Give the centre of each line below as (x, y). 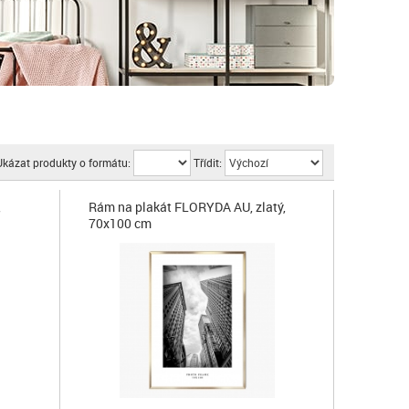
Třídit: (208, 163)
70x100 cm (120, 223)
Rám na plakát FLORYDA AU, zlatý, (187, 207)
